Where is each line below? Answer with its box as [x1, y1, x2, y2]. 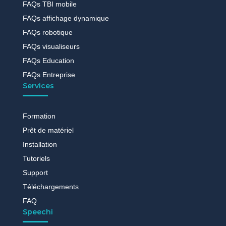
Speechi [22, 207, 53, 217]
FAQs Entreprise [22, 71, 75, 79]
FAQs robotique [22, 28, 73, 37]
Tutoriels [22, 154, 50, 163]
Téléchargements [22, 183, 79, 191]
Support [22, 168, 48, 177]
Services [22, 81, 54, 91]
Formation [22, 112, 55, 121]
